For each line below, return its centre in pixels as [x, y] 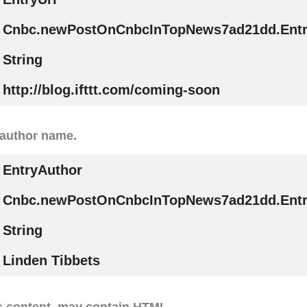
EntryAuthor [42, 170]
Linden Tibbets [51, 261]
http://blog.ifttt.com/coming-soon [111, 89]
